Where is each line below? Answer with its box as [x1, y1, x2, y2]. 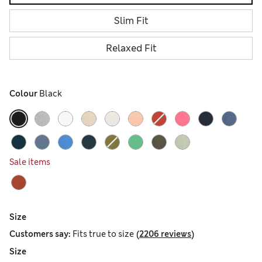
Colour [9, 88, 37, 99]
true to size [89, 229, 134, 240]
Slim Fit [113, 15, 149, 27]
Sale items [9, 157, 50, 168]
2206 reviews [139, 229, 191, 240]
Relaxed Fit [105, 42, 157, 55]
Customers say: [9, 229, 70, 240]
